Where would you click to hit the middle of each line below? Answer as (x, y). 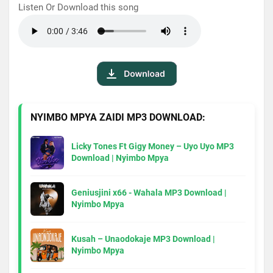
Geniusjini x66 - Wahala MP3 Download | (149, 193)
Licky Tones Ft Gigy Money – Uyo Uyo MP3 (153, 147)
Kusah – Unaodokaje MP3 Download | (143, 239)
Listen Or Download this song (78, 7)
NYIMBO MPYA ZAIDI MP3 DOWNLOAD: (118, 117)
